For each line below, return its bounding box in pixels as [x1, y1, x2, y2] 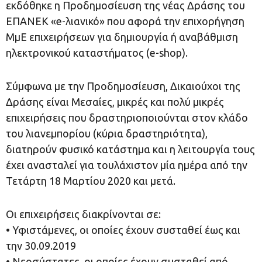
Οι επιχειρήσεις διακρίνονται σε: [6, 208, 161, 220]
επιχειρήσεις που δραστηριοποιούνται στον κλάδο [6, 112, 248, 123]
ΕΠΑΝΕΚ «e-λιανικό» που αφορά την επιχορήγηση [6, 15, 244, 27]
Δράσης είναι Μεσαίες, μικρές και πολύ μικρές [6, 96, 224, 108]
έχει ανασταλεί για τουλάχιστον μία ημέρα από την [6, 159, 247, 171]
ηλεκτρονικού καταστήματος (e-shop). [6, 47, 188, 58]
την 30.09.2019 [6, 240, 76, 251]
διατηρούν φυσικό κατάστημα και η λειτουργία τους [6, 143, 255, 155]
